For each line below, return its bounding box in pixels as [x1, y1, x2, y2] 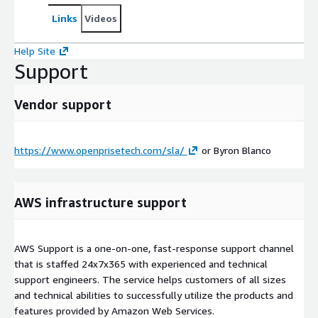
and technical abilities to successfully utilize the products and [14, 288, 293, 301]
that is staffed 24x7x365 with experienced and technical [14, 257, 268, 270]
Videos [84, 11, 117, 24]
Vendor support [14, 96, 111, 112]
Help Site [14, 44, 55, 57]
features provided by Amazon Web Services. [14, 304, 214, 317]
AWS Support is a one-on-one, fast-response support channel [14, 241, 294, 254]
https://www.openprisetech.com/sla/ [14, 143, 185, 156]
